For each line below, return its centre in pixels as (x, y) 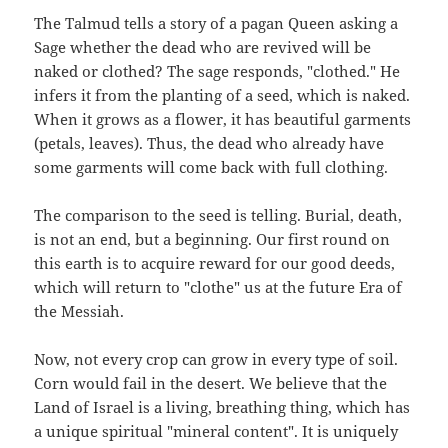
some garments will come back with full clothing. (211, 167)
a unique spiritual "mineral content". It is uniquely (216, 431)
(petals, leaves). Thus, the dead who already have (209, 143)
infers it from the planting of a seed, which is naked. (222, 95)
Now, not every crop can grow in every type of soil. (216, 359)
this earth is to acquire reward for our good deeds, (215, 263)
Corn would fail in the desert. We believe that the (211, 383)
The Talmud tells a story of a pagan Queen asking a (216, 23)
